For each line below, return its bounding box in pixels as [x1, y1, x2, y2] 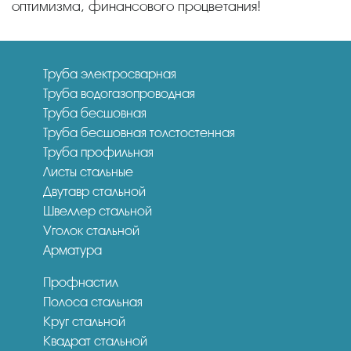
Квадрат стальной [43, 333, 147, 349]
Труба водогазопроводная [43, 85, 195, 101]
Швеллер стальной [43, 203, 152, 219]
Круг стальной [43, 313, 125, 329]
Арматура [43, 242, 102, 258]
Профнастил [43, 274, 118, 290]
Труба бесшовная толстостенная [43, 125, 235, 140]
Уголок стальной [43, 223, 139, 238]
